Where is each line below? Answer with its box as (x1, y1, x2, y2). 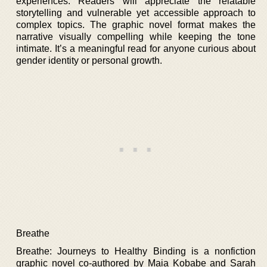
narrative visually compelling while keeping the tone (16, 31, 256, 42)
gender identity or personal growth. (16, 55, 162, 66)
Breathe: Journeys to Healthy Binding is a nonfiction (16, 246, 256, 256)
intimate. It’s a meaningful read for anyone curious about (16, 43, 256, 54)
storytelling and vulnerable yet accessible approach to (16, 7, 256, 18)
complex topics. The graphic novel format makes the (16, 19, 256, 30)
